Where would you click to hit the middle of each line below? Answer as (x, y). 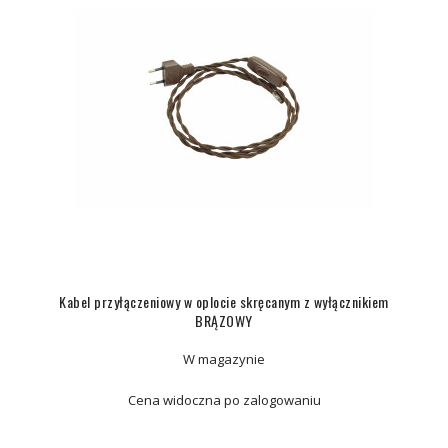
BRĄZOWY (224, 320)
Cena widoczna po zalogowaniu (224, 400)
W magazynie (224, 359)
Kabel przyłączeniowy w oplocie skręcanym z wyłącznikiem (224, 301)
